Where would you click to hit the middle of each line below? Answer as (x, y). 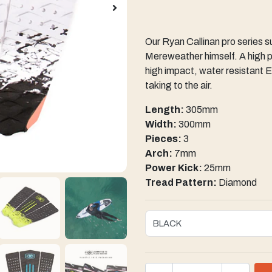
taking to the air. (179, 85)
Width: (162, 124)
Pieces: (164, 139)
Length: (165, 110)
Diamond (238, 182)
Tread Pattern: (182, 182)
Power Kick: (175, 168)
